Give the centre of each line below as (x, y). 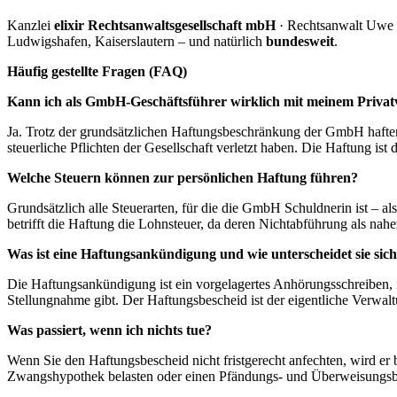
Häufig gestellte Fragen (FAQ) (97, 72)
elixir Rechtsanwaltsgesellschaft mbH (165, 26)
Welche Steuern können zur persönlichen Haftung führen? (183, 178)
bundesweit (300, 42)
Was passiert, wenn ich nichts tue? (109, 331)
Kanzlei (31, 26)
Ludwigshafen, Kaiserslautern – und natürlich (136, 42)
